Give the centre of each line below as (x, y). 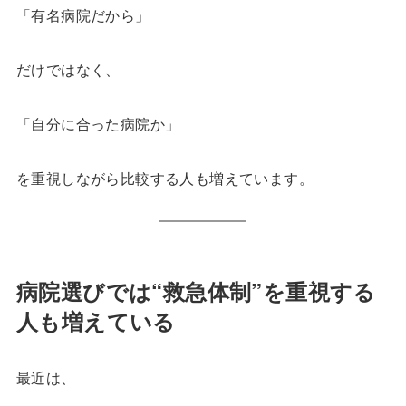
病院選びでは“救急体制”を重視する (196, 291)
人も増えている (96, 321)
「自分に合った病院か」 (98, 124)
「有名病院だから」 (83, 15)
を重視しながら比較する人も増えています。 (164, 179)
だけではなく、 (68, 70)
